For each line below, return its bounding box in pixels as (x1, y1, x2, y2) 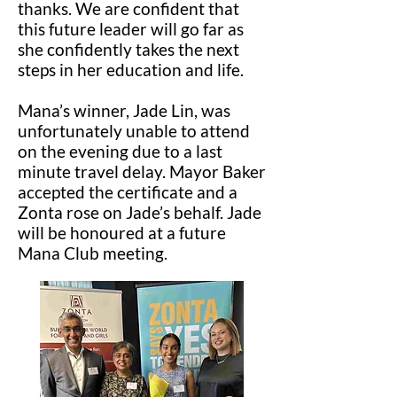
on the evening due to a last (18, 141, 222, 161)
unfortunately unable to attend (18, 121, 250, 141)
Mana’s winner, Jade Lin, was (18, 100, 230, 121)
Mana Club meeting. (18, 243, 167, 263)
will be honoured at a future (18, 222, 226, 243)
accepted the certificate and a (18, 182, 237, 202)
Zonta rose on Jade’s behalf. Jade (18, 202, 261, 222)
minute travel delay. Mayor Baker (18, 161, 266, 182)
